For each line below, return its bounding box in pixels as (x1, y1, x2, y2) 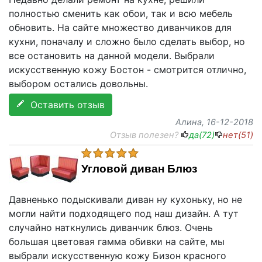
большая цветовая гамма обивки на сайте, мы (9, 236, 225, 247)
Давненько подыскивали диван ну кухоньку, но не (9, 194, 242, 205)
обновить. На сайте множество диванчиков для (9, 22, 232, 33)
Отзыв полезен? (110, 130, 181, 140)
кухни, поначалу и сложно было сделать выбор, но (9, 36, 245, 47)
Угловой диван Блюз (81, 163, 197, 175)
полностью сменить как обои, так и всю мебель (9, 8, 233, 19)
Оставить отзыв (25, 99, 105, 111)
